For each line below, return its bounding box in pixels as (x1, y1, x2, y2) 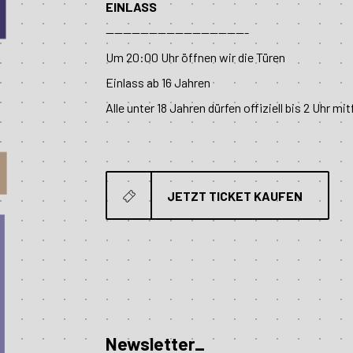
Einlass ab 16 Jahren (106, 74, 211, 90)
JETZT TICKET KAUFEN (166, 188, 303, 203)
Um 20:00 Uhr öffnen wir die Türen (106, 49, 286, 65)
